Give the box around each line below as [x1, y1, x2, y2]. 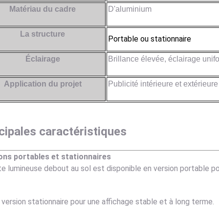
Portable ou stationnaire [108, 34, 191, 44]
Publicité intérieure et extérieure [108, 80, 218, 88]
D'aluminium [108, 5, 152, 14]
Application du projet [3, 80, 82, 88]
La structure [20, 30, 66, 39]
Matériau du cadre [9, 5, 76, 14]
